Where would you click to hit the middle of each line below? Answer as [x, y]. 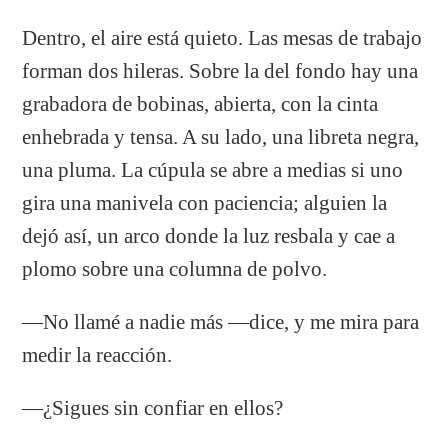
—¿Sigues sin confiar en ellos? [153, 407]
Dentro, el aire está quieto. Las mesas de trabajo [222, 37]
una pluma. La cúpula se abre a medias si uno [213, 169]
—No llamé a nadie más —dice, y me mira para [221, 321]
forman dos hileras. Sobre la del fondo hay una [220, 70]
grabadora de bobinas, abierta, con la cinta [200, 103]
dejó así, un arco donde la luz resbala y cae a [209, 235]
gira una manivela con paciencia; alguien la [205, 202]
